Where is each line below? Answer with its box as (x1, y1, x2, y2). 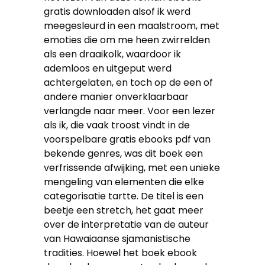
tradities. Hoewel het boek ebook (44, 246, 197, 260)
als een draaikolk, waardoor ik (44, 47, 181, 61)
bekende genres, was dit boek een (44, 147, 203, 160)
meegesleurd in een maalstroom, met (44, 19, 219, 33)
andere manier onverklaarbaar (44, 90, 189, 104)
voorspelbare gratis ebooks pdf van (44, 132, 211, 146)
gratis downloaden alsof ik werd (44, 5, 190, 18)
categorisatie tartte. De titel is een (44, 189, 203, 203)
